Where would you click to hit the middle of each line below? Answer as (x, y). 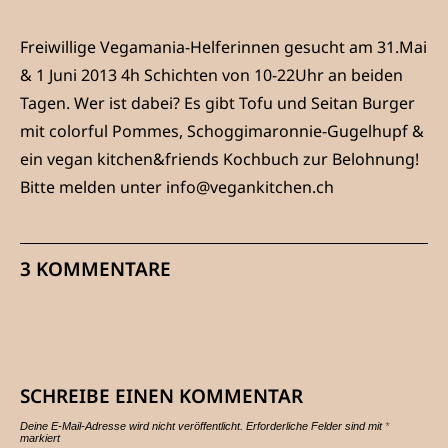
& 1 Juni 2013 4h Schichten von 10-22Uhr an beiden (211, 75)
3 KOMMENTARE (95, 269)
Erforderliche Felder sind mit (315, 426)
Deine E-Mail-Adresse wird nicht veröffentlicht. (131, 426)
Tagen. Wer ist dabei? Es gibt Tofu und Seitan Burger (217, 103)
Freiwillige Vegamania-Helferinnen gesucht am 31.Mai (223, 47)
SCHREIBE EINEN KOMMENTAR (161, 396)
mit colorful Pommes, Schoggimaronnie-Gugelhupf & (222, 131)
